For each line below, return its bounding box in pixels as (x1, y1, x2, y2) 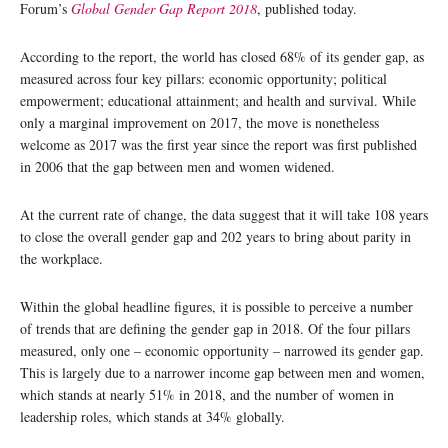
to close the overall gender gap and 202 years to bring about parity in (20, 226, 411, 246)
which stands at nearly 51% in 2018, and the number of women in (20, 384, 394, 404)
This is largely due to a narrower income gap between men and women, (20, 362, 425, 382)
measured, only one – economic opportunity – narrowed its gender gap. (20, 340, 424, 360)
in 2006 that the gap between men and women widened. (20, 156, 335, 176)
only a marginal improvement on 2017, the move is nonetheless (20, 112, 379, 132)
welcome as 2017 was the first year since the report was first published (20, 134, 417, 154)
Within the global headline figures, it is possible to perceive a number (20, 296, 413, 316)
